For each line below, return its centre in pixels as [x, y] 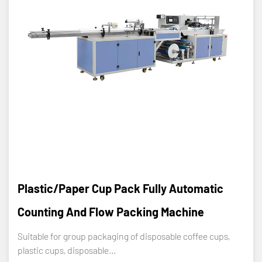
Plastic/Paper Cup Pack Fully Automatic [120, 188]
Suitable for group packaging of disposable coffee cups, [124, 236]
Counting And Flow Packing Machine [111, 211]
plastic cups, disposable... [67, 250]
